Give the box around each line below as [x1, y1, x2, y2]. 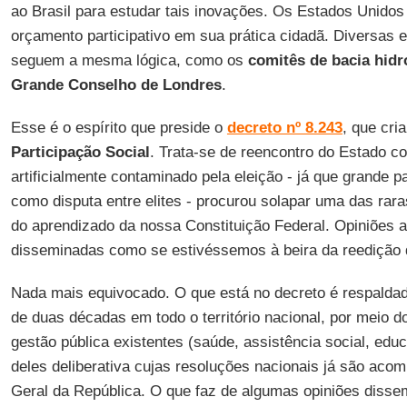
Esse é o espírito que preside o [10, 119, 227, 136]
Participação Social [10, 144, 150, 161]
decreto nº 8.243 [226, 119, 342, 136]
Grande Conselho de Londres [10, 76, 222, 94]
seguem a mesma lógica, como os [10, 52, 248, 69]
